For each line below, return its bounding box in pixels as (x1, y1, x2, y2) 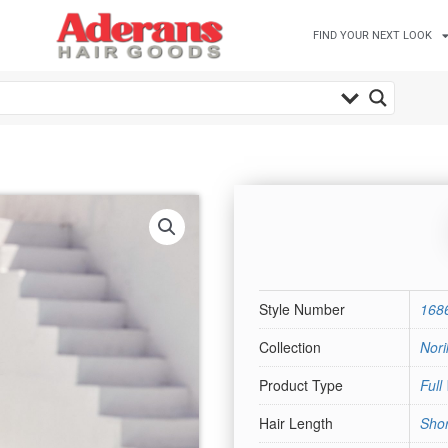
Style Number (259, 299, 345, 320)
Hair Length (259, 413, 333, 434)
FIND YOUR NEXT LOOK (313, 28, 433, 42)
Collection (259, 337, 321, 358)
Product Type (259, 375, 343, 396)
